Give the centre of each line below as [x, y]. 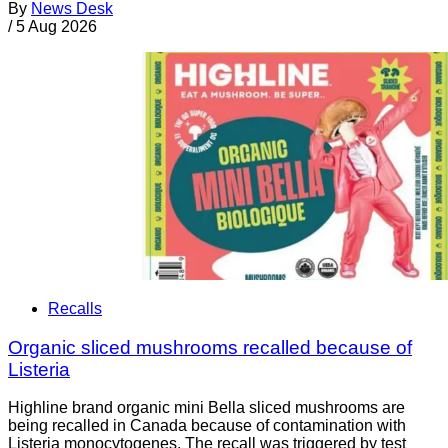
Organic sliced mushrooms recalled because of [210, 347]
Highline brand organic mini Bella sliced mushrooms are [206, 408]
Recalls [75, 308]
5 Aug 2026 [56, 27]
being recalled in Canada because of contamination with [207, 426]
